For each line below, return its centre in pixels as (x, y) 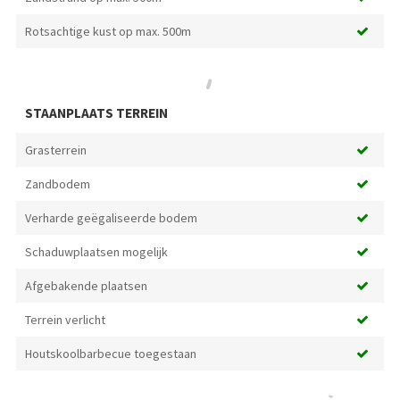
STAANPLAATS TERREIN (96, 112)
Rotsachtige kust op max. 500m (108, 31)
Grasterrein (55, 150)
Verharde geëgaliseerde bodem (111, 217)
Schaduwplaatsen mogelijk (96, 251)
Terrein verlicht (65, 319)
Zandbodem (57, 183)
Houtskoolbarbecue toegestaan (110, 353)
